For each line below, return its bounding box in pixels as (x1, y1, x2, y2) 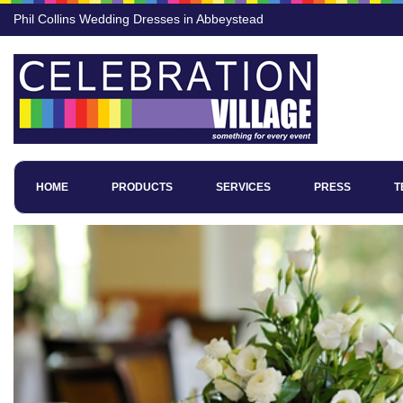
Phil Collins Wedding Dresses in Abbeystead (13, 12, 264, 26)
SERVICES (216, 181, 271, 193)
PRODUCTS (112, 181, 173, 193)
